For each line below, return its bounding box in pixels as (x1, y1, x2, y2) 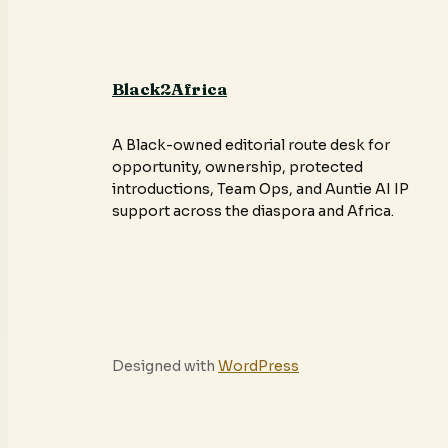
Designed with (112, 356, 218, 375)
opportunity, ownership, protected (112, 157, 363, 176)
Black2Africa (112, 78, 228, 99)
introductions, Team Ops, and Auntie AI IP (112, 179, 409, 198)
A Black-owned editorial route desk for (112, 135, 390, 154)
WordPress (218, 356, 299, 375)
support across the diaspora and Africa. (112, 201, 394, 220)
